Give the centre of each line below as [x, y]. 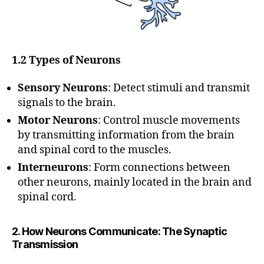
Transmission [45, 245]
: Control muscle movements [169, 121]
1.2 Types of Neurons [66, 60]
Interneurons [53, 168]
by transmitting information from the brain [126, 136]
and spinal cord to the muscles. [95, 150]
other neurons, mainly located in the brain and [135, 183]
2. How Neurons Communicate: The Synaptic [120, 232]
